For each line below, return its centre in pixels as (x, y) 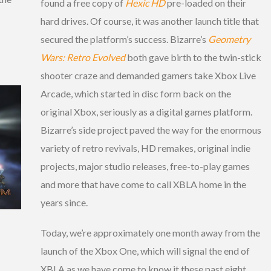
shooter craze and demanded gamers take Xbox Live (148, 75)
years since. (64, 202)
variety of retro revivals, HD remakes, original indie (145, 148)
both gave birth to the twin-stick (193, 57)
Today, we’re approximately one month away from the (150, 232)
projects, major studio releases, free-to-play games (145, 166)
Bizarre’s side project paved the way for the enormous (151, 129)
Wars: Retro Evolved (83, 57)
